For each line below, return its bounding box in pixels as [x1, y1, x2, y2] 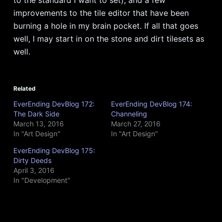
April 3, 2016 [13, 166, 55, 174]
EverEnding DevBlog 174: [111, 99, 192, 108]
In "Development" [13, 175, 70, 184]
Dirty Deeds [13, 156, 52, 165]
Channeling [111, 109, 147, 118]
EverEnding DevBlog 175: [13, 146, 95, 155]
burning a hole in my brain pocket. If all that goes [13, 20, 198, 31]
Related [13, 84, 36, 92]
